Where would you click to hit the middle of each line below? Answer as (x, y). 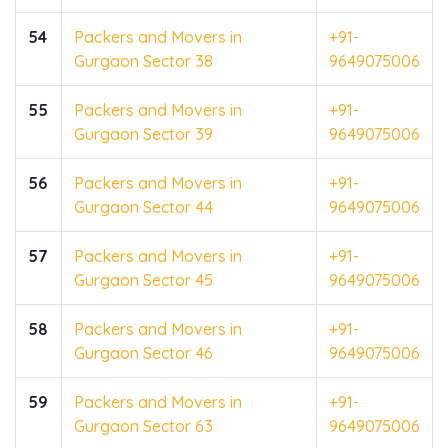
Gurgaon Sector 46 (143, 352)
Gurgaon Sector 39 (143, 133)
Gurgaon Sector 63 (143, 425)
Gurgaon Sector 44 (143, 206)
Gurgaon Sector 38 (143, 60)
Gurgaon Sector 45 (143, 279)
